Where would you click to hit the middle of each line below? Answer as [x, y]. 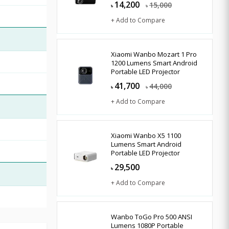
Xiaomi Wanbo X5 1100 [146, 135]
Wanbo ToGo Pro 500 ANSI [152, 216]
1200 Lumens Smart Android [154, 63]
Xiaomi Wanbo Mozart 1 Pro [154, 54]
